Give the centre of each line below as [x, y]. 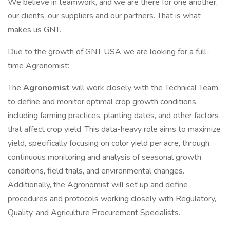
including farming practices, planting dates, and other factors [113, 116]
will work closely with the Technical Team [145, 88]
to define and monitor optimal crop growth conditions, [103, 102]
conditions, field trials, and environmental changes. [96, 171]
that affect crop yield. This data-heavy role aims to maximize [114, 129]
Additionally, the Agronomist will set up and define [98, 185]
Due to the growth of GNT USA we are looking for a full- [109, 52]
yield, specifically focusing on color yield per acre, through [109, 143]
